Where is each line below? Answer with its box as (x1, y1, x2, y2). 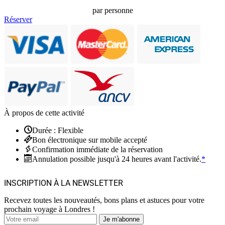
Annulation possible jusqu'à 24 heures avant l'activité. (32, 155, 201, 164)
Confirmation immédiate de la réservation (32, 145, 163, 154)
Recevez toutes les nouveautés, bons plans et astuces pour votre (4, 196, 204, 205)
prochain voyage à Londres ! (4, 205, 95, 214)
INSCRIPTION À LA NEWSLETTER (4, 178, 123, 188)
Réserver (4, 15, 32, 24)
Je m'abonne (103, 215, 140, 223)
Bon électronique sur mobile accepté (32, 136, 147, 145)
